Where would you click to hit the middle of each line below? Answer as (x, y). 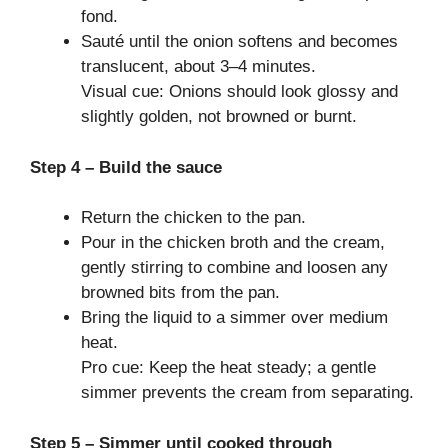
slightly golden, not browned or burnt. (219, 116)
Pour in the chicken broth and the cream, (233, 242)
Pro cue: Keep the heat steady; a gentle (228, 367)
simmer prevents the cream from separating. (247, 392)
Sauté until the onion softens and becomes (239, 41)
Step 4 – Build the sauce (126, 167)
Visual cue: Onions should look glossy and (239, 91)
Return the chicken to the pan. (193, 217)
